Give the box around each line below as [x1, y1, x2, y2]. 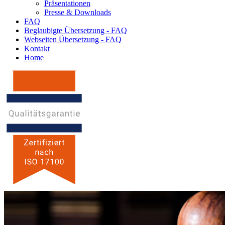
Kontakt [24, 44, 50, 53]
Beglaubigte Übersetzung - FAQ [24, 26, 127, 35]
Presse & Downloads [44, 8, 111, 17]
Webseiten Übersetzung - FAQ [24, 35, 122, 44]
